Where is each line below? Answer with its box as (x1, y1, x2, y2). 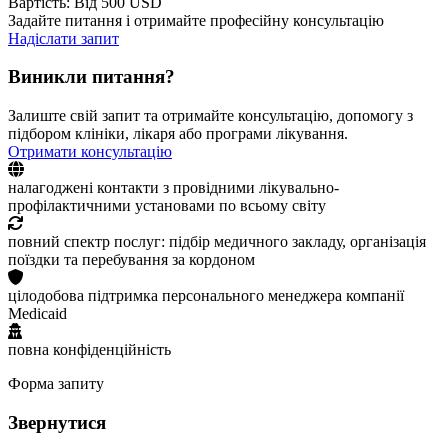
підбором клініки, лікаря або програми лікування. (8, 125, 348, 143)
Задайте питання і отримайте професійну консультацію (8, 11, 384, 29)
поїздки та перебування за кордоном (8, 251, 255, 269)
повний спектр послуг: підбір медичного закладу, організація (8, 233, 426, 251)
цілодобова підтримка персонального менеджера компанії (8, 287, 404, 305)
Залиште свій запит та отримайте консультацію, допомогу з (8, 107, 413, 125)
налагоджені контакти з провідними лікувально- (8, 179, 339, 197)
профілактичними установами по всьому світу (8, 197, 326, 215)
